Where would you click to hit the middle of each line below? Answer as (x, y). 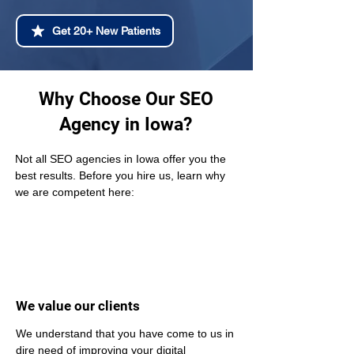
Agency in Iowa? (126, 124)
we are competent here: (75, 192)
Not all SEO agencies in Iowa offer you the (122, 159)
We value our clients (78, 306)
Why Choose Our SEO (126, 99)
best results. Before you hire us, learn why (122, 175)
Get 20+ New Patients (106, 31)
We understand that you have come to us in (126, 333)
